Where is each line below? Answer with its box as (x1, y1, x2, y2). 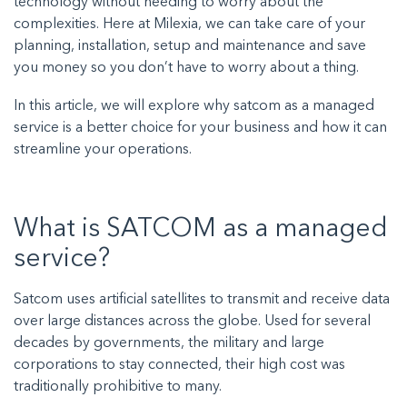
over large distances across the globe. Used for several (14, 314, 371, 330)
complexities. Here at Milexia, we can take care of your (14, 17, 365, 33)
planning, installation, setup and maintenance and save (14, 39, 366, 55)
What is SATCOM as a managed (14, 217, 388, 243)
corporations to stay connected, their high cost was (14, 358, 345, 373)
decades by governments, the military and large (14, 336, 324, 352)
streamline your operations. (14, 143, 195, 158)
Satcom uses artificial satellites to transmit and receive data (14, 293, 390, 308)
